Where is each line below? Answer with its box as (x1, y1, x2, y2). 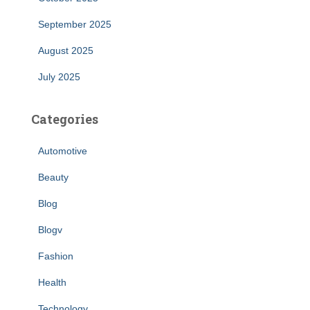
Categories (31, 111, 98, 127)
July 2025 (38, 71, 80, 82)
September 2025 (38, 19, 111, 30)
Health (38, 277, 66, 288)
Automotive (38, 145, 87, 156)
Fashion (38, 250, 73, 262)
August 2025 (38, 45, 93, 56)
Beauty (38, 172, 69, 183)
